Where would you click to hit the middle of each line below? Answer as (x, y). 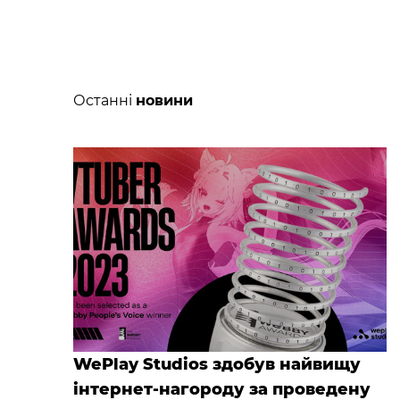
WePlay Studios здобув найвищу (217, 364)
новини (164, 100)
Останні (104, 100)
